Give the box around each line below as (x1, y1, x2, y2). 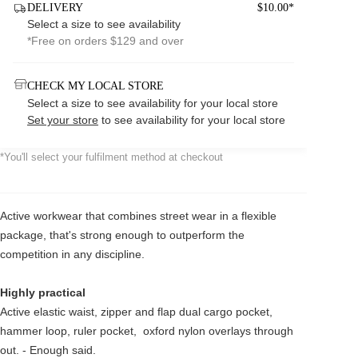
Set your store (27, 113, 98, 126)
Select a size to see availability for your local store (27, 97, 278, 109)
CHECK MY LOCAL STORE (27, 79, 164, 92)
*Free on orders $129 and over (27, 34, 184, 47)
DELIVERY (27, 2, 83, 14)
